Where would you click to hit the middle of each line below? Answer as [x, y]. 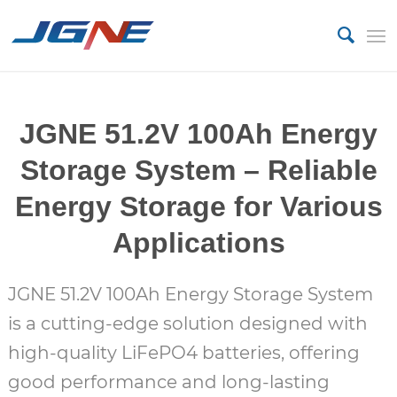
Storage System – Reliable [198, 170]
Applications [198, 243]
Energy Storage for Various [198, 206]
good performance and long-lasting [168, 382]
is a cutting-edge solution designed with [187, 324]
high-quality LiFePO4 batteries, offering [183, 353]
